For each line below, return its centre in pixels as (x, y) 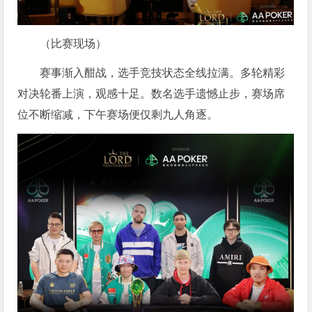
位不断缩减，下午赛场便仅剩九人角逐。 (118, 114)
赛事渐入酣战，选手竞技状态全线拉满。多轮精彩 (163, 72)
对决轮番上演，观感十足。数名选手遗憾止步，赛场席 (151, 93)
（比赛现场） (73, 43)
